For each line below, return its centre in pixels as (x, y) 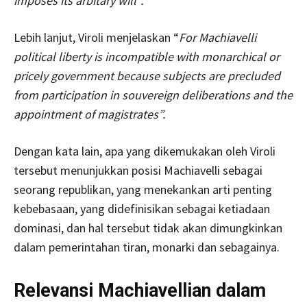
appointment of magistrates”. (91, 114)
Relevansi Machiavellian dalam (140, 290)
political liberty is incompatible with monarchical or (147, 56)
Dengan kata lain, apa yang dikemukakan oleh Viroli (145, 151)
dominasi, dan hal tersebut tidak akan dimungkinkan (148, 228)
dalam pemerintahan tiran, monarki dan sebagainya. (147, 247)
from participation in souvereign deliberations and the (153, 95)
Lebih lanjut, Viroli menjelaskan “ (96, 37)
